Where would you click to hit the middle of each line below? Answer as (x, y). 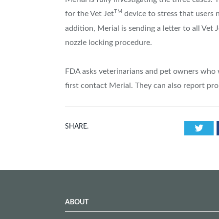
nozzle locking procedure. (109, 43)
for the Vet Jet (89, 14)
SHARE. (77, 127)
